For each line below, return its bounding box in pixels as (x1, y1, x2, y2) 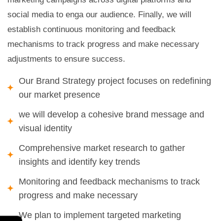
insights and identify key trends (19, 157, 140, 167)
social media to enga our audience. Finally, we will (7, 10, 191, 20)
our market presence (19, 90, 100, 100)
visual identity (19, 123, 72, 134)
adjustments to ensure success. (7, 54, 125, 64)
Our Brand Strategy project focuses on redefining (19, 76, 211, 86)
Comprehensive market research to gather (19, 143, 185, 153)
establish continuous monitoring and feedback (7, 25, 176, 35)
